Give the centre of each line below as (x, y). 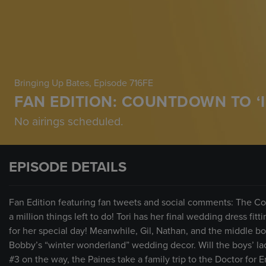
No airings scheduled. (69, 121)
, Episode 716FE (121, 83)
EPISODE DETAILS (68, 167)
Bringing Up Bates (52, 83)
